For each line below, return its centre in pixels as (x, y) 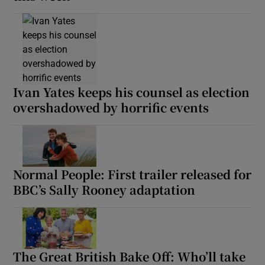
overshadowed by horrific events (111, 108)
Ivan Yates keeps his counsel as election (132, 92)
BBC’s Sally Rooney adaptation (104, 190)
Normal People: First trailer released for (132, 174)
